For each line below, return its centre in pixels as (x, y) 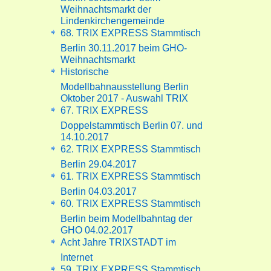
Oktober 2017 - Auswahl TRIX (125, 96)
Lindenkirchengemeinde (113, 18)
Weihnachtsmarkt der (106, 7)
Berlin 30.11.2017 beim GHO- (124, 46)
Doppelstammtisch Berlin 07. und (132, 123)
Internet (77, 255)
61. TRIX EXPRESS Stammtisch (131, 176)
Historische (85, 71)
